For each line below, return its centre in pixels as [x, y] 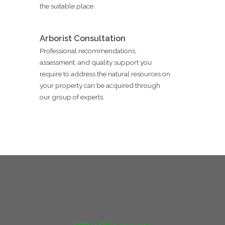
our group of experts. [72, 97]
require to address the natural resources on [105, 74]
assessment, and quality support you [96, 62]
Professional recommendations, [88, 50]
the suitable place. [67, 6]
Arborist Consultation [83, 38]
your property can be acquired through [100, 85]
